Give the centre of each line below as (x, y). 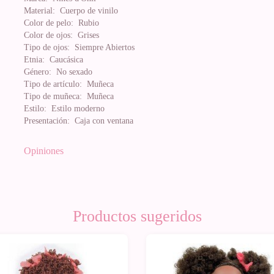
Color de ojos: (48, 35)
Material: (39, 11)
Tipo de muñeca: (53, 96)
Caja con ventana (102, 121)
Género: (38, 72)
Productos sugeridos (137, 216)
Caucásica (64, 60)
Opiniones (44, 151)
